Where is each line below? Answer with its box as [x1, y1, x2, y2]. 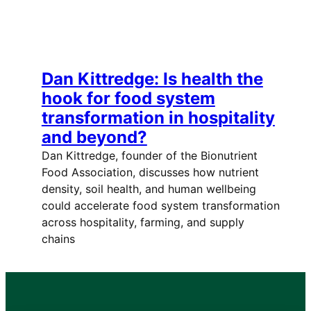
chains [41, 232, 75, 246]
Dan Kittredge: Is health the [41, 69, 263, 90]
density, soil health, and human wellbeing [41, 182, 256, 196]
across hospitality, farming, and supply [41, 215, 244, 230]
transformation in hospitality [41, 108, 275, 128]
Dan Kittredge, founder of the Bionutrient [41, 149, 258, 163]
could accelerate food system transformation [41, 199, 280, 213]
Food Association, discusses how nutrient [41, 165, 259, 180]
